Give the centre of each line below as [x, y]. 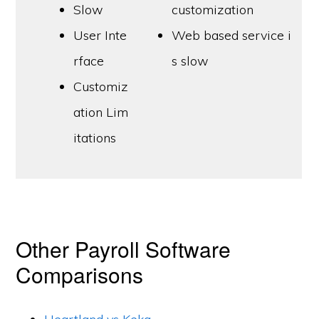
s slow [190, 61]
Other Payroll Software [124, 249]
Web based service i [232, 35]
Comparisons [80, 274]
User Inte [100, 35]
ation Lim [101, 112]
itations [95, 138]
